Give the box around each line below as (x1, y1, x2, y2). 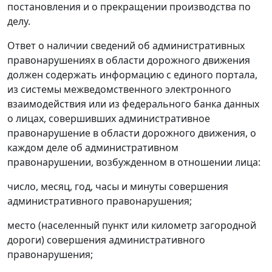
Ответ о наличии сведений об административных (7, 39, 245, 53)
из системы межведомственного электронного (7, 83, 231, 97)
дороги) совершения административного (7, 233, 205, 247)
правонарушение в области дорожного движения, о (7, 126, 256, 140)
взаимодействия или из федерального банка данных (7, 97, 259, 111)
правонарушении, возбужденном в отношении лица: (7, 155, 260, 169)
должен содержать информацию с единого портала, (7, 68, 257, 82)
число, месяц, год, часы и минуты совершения (7, 180, 228, 194)
